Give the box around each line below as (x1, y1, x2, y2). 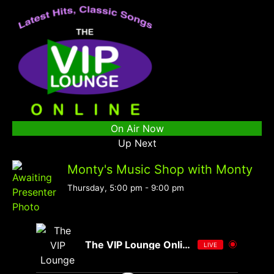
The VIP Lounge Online (182, 238, 190, 251)
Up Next (117, 136, 157, 149)
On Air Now (110, 122, 164, 135)
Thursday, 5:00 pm (67, 182, 143, 193)
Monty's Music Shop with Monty (67, 161, 253, 177)
